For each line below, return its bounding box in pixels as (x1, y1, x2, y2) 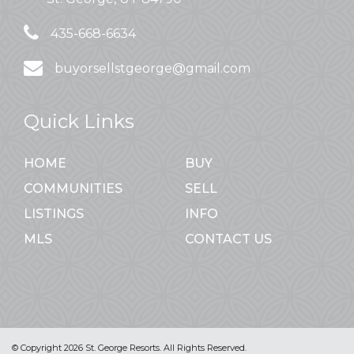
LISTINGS (24, 206, 84, 222)
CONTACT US (185, 232, 272, 247)
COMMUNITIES (24, 181, 122, 197)
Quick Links (24, 110, 134, 134)
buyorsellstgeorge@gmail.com (55, 61, 250, 77)
